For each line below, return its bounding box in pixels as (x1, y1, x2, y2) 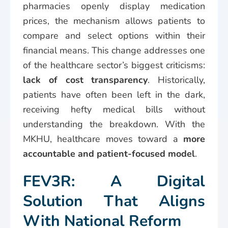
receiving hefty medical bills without (23, 103, 205, 116)
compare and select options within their (23, 29, 205, 42)
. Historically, (148, 73, 205, 86)
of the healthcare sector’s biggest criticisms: (23, 59, 205, 71)
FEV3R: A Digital (23, 170, 205, 192)
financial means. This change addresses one (23, 44, 205, 56)
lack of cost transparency (23, 73, 148, 86)
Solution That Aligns (23, 190, 205, 212)
